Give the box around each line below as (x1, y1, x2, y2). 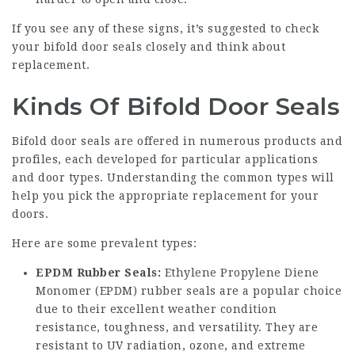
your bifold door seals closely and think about (12, 40, 285, 53)
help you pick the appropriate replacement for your (12, 189, 319, 202)
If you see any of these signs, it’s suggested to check (12, 22, 319, 35)
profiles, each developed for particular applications (12, 153, 318, 166)
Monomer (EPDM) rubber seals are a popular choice (36, 284, 342, 297)
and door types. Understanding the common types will (12, 171, 334, 184)
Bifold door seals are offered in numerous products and (12, 135, 342, 147)
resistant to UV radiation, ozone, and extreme (36, 339, 306, 352)
